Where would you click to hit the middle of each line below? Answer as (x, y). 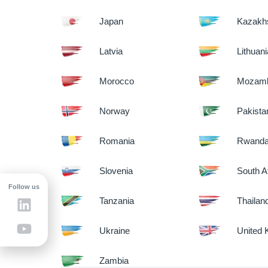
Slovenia (116, 171)
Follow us (24, 187)
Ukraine (115, 231)
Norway (115, 111)
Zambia (114, 261)
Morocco (117, 81)
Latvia (111, 51)
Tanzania (117, 201)
